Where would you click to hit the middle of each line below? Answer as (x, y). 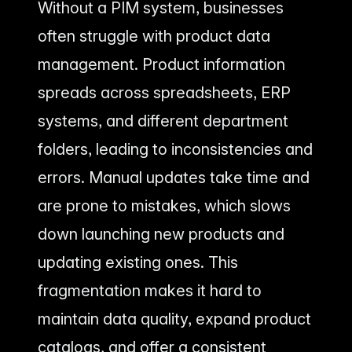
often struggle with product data (154, 36)
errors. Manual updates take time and (174, 177)
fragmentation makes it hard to (150, 290)
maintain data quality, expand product (174, 319)
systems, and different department (163, 121)
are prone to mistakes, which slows (164, 205)
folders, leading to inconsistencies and (175, 149)
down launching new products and (161, 234)
